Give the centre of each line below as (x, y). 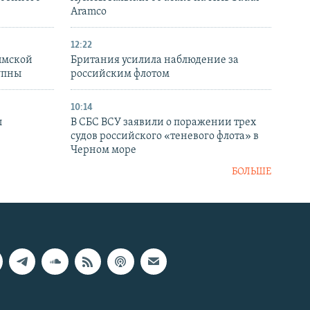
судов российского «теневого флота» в (165, 136)
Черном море (103, 150)
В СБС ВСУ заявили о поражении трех (163, 122)
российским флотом (120, 74)
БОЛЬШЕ (252, 172)
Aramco (89, 11)
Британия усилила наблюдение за (155, 60)
